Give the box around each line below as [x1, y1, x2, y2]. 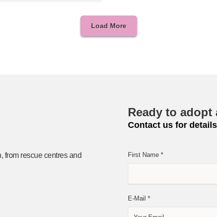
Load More [91, 22, 126, 30]
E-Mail [128, 195, 148, 202]
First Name [128, 151, 161, 159]
